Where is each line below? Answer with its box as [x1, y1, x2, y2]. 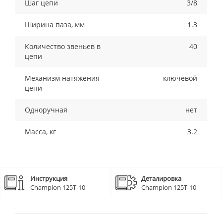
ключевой [163, 73, 197, 83]
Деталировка [141, 174, 181, 183]
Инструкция [30, 174, 67, 183]
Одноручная [25, 105, 67, 115]
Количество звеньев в [25, 42, 101, 52]
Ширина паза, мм [25, 20, 85, 30]
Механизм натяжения [25, 73, 100, 83]
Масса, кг [25, 127, 56, 137]
